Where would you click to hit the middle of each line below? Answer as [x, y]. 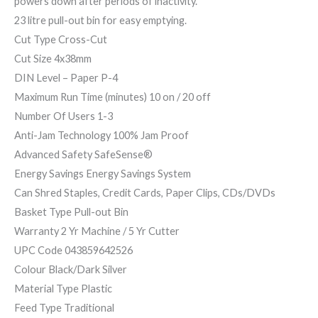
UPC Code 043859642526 [73, 251]
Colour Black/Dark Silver [71, 270]
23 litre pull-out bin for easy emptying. [100, 21]
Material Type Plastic [63, 289]
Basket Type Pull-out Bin [71, 212]
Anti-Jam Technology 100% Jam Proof [102, 136]
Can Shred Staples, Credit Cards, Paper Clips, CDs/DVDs [145, 193]
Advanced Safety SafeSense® [83, 155]
